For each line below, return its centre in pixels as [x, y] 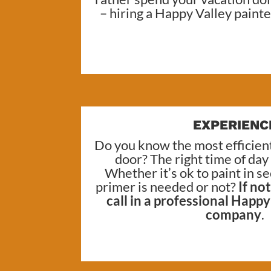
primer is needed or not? [167, 186]
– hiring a [127, 13]
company [233, 214]
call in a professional [169, 200]
